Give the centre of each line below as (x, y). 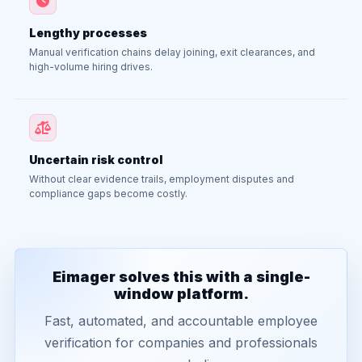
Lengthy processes (88, 33)
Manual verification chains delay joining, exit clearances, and (172, 52)
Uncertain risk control (96, 160)
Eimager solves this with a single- (181, 277)
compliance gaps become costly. (108, 194)
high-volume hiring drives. (91, 67)
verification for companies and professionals (181, 343)
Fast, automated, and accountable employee (181, 321)
